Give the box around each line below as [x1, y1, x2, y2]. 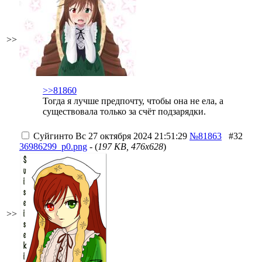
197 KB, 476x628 [98, 142, 163, 151]
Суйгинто [33, 131, 73, 141]
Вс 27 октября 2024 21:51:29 [73, 131, 187, 141]
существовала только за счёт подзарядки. [43, 106, 206, 116]
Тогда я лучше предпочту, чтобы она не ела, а [43, 96, 223, 106]
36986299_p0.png [19, 142, 87, 151]
